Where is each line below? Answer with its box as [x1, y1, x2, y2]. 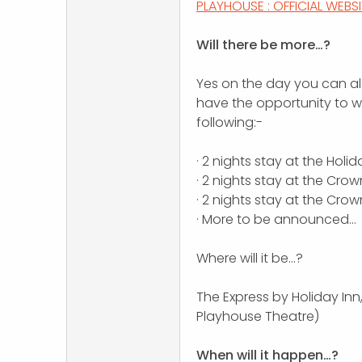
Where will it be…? [196, 249, 303, 268]
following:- [196, 113, 263, 133]
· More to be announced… [196, 210, 356, 229]
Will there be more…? [196, 36, 330, 55]
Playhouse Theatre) [196, 307, 319, 326]
